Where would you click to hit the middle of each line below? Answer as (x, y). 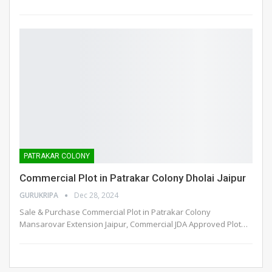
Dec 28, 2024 (96, 195)
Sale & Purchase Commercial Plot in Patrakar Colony (115, 212)
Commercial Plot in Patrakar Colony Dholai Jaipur (133, 178)
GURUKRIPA (40, 195)
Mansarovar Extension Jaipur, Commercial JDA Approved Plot (130, 224)
